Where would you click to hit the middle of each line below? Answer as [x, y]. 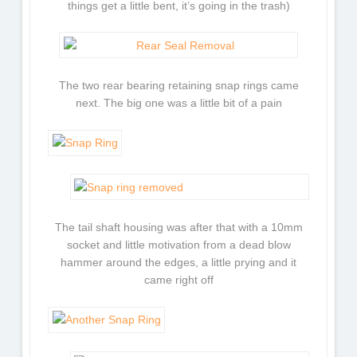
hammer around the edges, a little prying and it [178, 263]
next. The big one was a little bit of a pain [178, 102]
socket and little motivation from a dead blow [178, 245]
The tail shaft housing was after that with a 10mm [178, 228]
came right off [178, 280]
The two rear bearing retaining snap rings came [178, 85]
